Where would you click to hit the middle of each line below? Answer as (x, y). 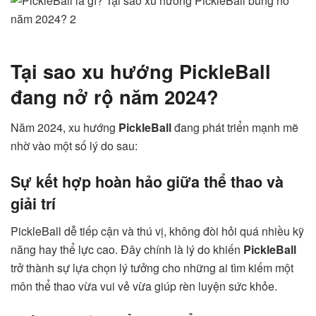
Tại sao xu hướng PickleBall (141, 71)
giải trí (33, 204)
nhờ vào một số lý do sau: (74, 146)
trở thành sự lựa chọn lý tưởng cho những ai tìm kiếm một (152, 267)
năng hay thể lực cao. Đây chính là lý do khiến (127, 249)
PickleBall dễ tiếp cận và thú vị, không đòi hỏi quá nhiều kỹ (157, 231)
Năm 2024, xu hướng (65, 128)
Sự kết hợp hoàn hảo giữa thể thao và (147, 182)
